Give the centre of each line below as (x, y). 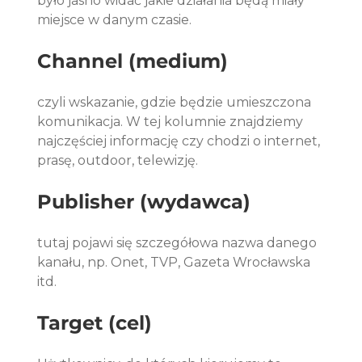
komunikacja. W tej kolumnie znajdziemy (172, 122)
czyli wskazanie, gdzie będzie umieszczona (176, 103)
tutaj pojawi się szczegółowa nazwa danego (179, 243)
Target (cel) (95, 323)
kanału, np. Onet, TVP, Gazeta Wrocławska (176, 263)
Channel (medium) (133, 61)
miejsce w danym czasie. (115, 20)
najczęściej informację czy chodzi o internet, (181, 141)
